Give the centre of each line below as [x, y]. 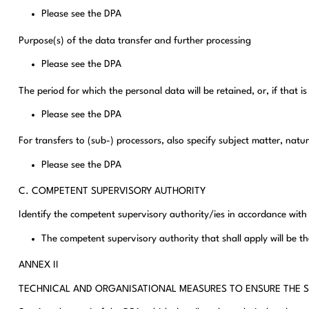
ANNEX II [38, 265]
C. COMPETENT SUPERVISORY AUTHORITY [112, 191]
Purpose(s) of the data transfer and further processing [134, 40]
